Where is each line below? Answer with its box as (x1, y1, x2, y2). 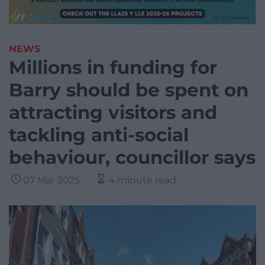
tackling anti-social (9, 124, 189, 147)
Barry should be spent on (9, 79, 248, 102)
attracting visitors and (9, 101, 217, 124)
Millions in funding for (9, 56, 217, 79)
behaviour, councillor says (9, 146, 256, 169)
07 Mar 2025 (23, 174, 80, 186)
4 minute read (108, 174, 176, 186)
